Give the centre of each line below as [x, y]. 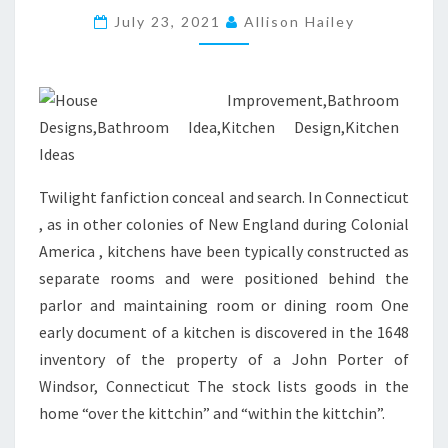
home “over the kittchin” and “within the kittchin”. [212, 413]
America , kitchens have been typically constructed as [224, 251]
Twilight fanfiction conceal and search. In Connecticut [224, 197]
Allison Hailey [299, 22]
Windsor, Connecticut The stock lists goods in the [224, 386]
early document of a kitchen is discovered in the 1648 [224, 332]
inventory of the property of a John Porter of [224, 359]
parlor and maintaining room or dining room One [224, 305]
